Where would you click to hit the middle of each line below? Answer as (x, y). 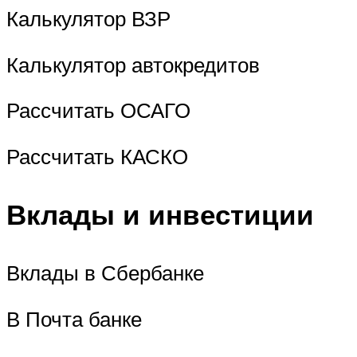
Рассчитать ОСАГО (98, 110)
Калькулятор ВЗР (88, 19)
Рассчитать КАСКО (97, 156)
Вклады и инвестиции (160, 215)
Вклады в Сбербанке (105, 273)
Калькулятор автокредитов (133, 64)
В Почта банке (74, 318)
